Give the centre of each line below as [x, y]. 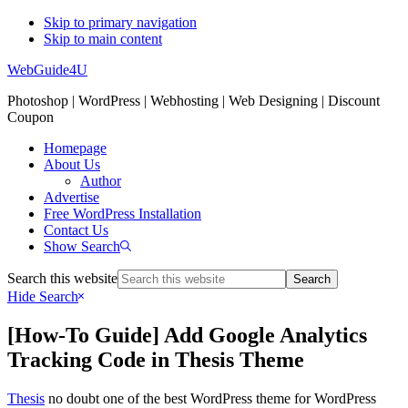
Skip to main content [103, 39]
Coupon [31, 117]
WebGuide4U [47, 70]
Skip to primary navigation [120, 22]
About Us [72, 164]
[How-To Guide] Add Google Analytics [187, 335]
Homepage [75, 148]
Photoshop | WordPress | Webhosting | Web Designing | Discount [194, 101]
